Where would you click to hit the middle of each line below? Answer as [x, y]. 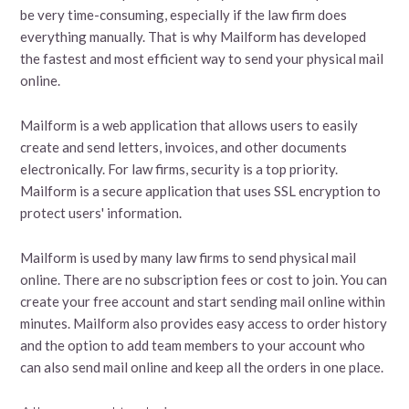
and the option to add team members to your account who [193, 345]
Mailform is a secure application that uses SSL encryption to [201, 190]
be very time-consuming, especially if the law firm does [184, 14]
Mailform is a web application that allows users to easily [189, 125]
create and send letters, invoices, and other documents [184, 147]
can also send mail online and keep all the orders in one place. [202, 367]
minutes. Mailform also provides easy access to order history [204, 323]
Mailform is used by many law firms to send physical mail [189, 257]
